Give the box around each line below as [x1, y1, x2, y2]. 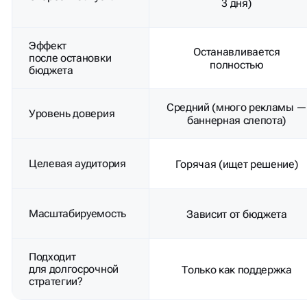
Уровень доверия [29, 107, 115, 121]
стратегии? [29, 275, 83, 288]
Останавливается [193, 45, 280, 59]
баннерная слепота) [186, 114, 287, 127]
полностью [210, 58, 264, 72]
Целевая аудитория [29, 157, 126, 171]
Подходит [29, 250, 76, 264]
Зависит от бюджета [186, 207, 287, 221]
